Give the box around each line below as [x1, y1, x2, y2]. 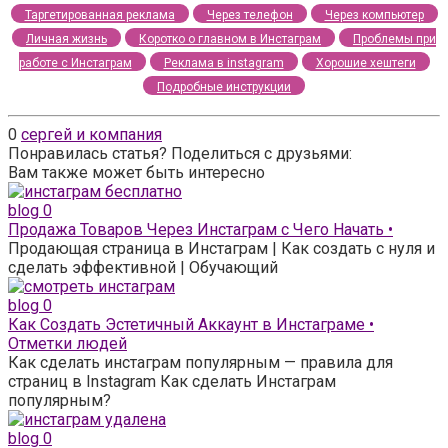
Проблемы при [353, 31, 436, 46]
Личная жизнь [26, 31, 107, 46]
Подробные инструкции [157, 79, 291, 94]
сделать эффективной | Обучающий [8, 257, 278, 277]
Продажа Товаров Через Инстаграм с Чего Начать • [8, 219, 393, 239]
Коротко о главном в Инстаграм [139, 31, 321, 46]
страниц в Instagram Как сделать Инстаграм [8, 371, 336, 391]
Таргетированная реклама [24, 7, 175, 22]
